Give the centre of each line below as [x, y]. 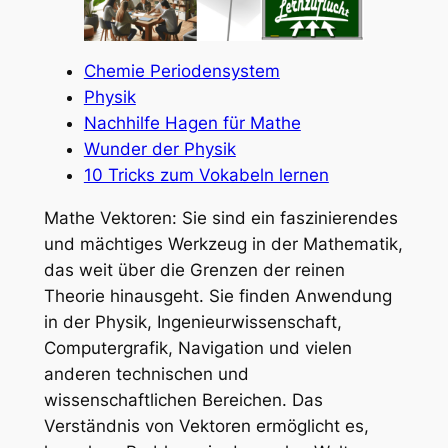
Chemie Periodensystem [181, 70]
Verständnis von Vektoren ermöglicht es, [206, 425]
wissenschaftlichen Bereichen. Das [183, 399]
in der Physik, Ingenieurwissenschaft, [192, 321]
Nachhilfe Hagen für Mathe [192, 122]
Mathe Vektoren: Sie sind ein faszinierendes [220, 217]
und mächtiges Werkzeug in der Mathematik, [223, 243]
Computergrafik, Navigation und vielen [197, 347]
